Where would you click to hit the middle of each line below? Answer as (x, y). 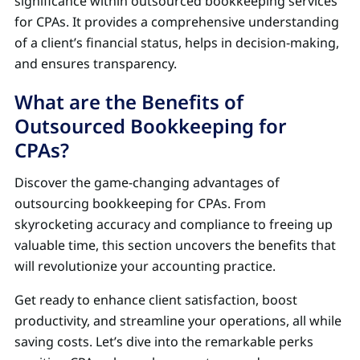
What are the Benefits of (129, 101)
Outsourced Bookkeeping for (151, 125)
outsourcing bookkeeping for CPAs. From (140, 203)
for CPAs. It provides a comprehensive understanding (177, 21)
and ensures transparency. (96, 63)
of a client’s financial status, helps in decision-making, (177, 42)
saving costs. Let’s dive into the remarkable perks (164, 341)
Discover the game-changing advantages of (147, 182)
